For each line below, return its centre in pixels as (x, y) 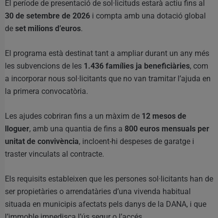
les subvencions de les (44, 66)
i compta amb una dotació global (148, 16)
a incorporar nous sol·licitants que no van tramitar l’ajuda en (108, 78)
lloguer (17, 128)
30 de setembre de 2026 (47, 16)
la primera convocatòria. (46, 91)
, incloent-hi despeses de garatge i (136, 141)
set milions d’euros (48, 28)
